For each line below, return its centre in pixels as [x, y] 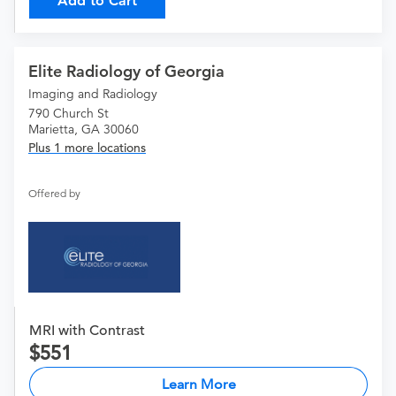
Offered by [54, 194]
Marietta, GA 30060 [84, 129]
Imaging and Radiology [93, 94]
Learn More [198, 385]
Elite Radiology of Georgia [126, 72]
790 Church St [69, 114]
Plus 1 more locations [87, 148]
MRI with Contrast [87, 331]
